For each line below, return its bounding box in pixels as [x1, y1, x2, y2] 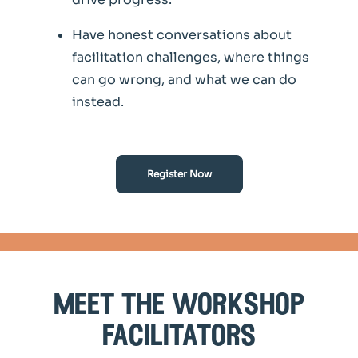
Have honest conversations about [72, 26, 292, 44]
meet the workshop [54, 291, 304, 322]
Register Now [146, 168, 212, 181]
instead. [72, 93, 124, 111]
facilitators [102, 322, 256, 353]
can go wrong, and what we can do [72, 71, 296, 89]
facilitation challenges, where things [72, 49, 309, 66]
